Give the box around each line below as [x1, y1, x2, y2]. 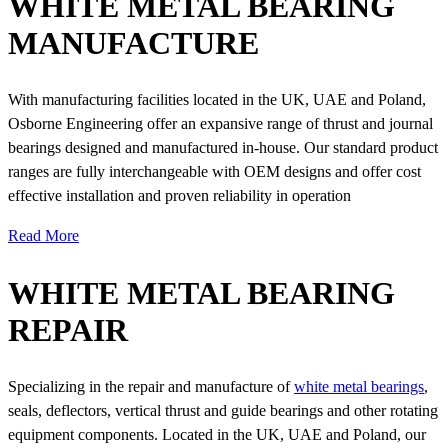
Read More [8, 227, 79, 245]
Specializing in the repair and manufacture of [8, 378, 294, 396]
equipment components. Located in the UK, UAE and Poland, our [8, 426, 426, 444]
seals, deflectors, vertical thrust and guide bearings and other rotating [8, 402, 438, 420]
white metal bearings [294, 378, 424, 396]
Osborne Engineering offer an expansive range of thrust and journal [8, 115, 433, 133]
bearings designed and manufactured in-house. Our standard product [8, 139, 438, 157]
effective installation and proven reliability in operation [8, 187, 351, 205]
